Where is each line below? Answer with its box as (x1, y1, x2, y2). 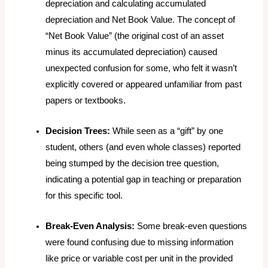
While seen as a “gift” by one (110, 126, 224, 136)
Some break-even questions (135, 221, 248, 232)
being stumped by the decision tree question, (45, 159, 220, 169)
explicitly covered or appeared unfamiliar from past (45, 80, 242, 90)
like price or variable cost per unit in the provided (45, 254, 233, 264)
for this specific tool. (45, 191, 123, 201)
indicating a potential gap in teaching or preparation (45, 175, 242, 185)
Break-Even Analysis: (45, 221, 135, 232)
